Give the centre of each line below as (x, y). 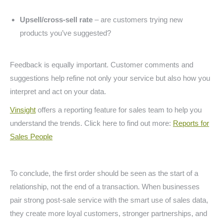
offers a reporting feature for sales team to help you (119, 110)
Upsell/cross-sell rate (56, 20)
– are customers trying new (138, 20)
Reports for (191, 123)
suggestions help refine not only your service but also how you (110, 78)
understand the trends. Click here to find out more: (91, 123)
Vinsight (23, 110)
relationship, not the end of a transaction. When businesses (105, 187)
